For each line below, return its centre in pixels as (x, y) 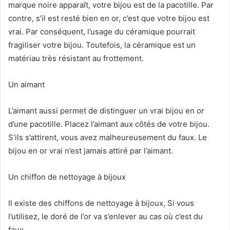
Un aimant (26, 84)
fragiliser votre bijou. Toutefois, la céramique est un (102, 45)
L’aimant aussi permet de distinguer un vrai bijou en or (106, 110)
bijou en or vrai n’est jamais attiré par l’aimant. (91, 150)
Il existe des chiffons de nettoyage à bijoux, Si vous (101, 203)
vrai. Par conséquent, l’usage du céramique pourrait (102, 31)
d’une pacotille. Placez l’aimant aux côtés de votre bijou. (109, 124)
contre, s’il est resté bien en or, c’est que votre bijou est (109, 18)
